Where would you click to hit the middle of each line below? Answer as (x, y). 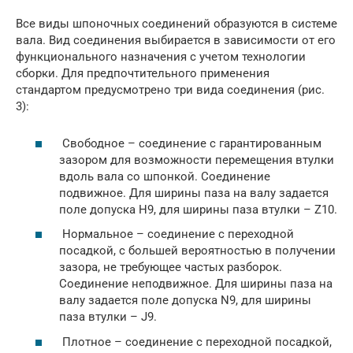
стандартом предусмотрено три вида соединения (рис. (170, 90)
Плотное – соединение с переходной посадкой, (195, 342)
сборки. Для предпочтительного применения (143, 73)
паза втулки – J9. (108, 317)
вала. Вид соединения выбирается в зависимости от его (176, 40)
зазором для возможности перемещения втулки (197, 160)
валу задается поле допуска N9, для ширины (185, 300)
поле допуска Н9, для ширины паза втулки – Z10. (198, 209)
